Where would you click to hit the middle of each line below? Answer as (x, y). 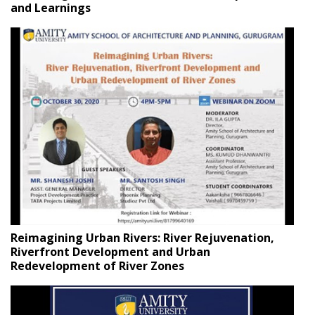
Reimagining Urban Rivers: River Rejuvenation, (142, 238)
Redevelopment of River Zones (97, 266)
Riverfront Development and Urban (110, 252)
